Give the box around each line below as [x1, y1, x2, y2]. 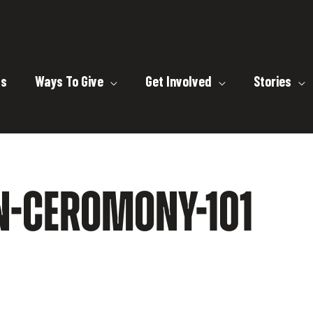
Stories [254, 72, 291, 89]
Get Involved [145, 72, 212, 89]
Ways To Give [35, 72, 103, 89]
